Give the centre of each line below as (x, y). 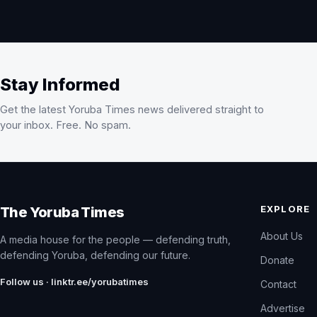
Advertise (283, 309)
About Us (282, 236)
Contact (279, 284)
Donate (278, 260)
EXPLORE (285, 209)
